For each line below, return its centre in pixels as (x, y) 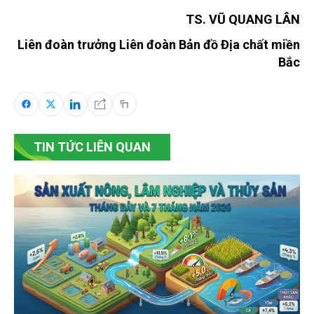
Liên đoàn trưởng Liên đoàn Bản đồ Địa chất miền (159, 45)
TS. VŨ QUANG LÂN (243, 20)
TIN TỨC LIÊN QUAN (92, 146)
